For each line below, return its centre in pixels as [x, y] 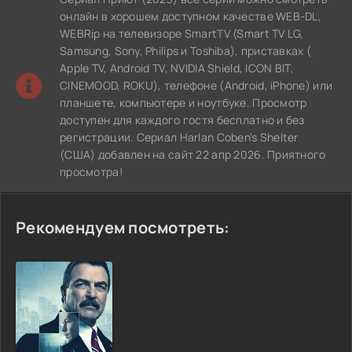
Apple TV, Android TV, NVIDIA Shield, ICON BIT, [177, 68]
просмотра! [91, 172]
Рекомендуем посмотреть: [123, 227]
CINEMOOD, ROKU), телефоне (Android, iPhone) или [196, 85]
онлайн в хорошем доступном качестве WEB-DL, [191, 16]
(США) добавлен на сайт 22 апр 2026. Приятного [193, 154]
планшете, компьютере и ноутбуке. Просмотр [183, 103]
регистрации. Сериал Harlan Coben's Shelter [179, 137]
